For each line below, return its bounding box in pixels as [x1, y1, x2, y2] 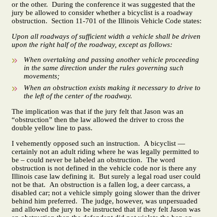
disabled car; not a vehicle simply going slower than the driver [12, 189, 200, 197]
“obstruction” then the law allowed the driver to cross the [12, 116, 184, 124]
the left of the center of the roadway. [24, 92, 132, 100]
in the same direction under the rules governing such [24, 64, 184, 72]
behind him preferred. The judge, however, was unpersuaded [12, 197, 198, 205]
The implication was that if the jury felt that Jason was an [12, 108, 184, 116]
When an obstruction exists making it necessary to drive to [24, 84, 201, 92]
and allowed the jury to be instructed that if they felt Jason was [12, 205, 201, 214]
